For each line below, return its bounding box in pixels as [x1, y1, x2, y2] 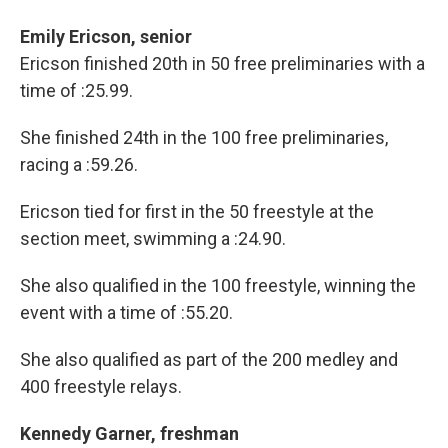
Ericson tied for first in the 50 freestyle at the [20, 201, 374, 223]
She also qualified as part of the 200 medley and [20, 349, 398, 371]
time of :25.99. [20, 80, 133, 102]
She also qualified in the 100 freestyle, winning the [20, 275, 416, 297]
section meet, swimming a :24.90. [20, 228, 286, 250]
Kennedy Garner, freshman [20, 423, 239, 445]
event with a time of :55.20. [20, 302, 233, 324]
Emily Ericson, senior [20, 26, 192, 48]
